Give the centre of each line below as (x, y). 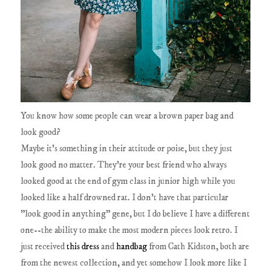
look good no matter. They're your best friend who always (124, 165)
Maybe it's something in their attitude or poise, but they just (127, 149)
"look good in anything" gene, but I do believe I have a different (135, 214)
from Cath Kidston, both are (198, 247)
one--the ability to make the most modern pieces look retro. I (129, 230)
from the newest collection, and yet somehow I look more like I (134, 263)
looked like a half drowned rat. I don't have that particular (125, 198)
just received (44, 247)
